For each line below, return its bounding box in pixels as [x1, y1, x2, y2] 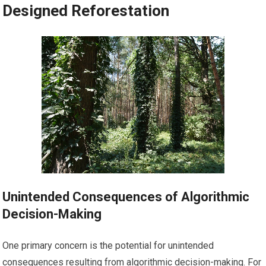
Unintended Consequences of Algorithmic [2, 189, 250, 204]
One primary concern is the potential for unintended [2, 239, 214, 251]
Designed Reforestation [2, 2, 170, 20]
